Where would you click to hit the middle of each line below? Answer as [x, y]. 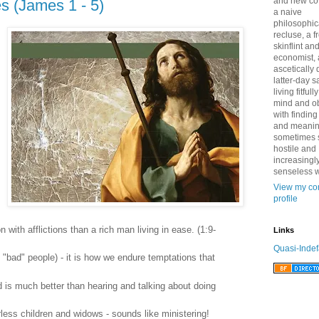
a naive [288, 12]
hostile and [295, 149]
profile [286, 199]
